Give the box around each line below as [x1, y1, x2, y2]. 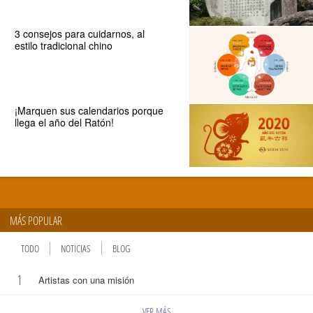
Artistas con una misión [38, 272, 134, 286]
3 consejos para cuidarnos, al [14, 26, 145, 41]
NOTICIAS [61, 241, 91, 255]
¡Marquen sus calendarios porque [14, 103, 163, 118]
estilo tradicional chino [14, 38, 112, 52]
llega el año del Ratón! [14, 115, 114, 130]
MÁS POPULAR [10, 212, 62, 228]
